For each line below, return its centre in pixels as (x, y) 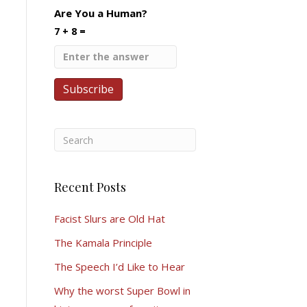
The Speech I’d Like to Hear (119, 267)
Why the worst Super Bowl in (122, 291)
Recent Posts (90, 187)
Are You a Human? (100, 13)
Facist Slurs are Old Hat (109, 219)
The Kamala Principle (103, 243)
